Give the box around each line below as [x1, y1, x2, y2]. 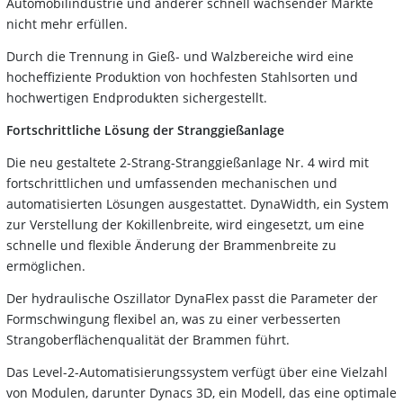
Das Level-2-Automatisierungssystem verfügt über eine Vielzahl [6, 363, 388, 381]
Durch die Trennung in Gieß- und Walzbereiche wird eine [6, 47, 354, 65]
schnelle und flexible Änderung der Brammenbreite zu [6, 236, 336, 254]
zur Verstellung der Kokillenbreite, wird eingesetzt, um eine [6, 215, 364, 233]
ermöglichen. [6, 256, 85, 274]
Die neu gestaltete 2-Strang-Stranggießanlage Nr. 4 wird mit [6, 153, 369, 171]
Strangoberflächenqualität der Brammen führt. [6, 330, 290, 348]
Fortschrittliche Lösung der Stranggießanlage [6, 121, 284, 139]
